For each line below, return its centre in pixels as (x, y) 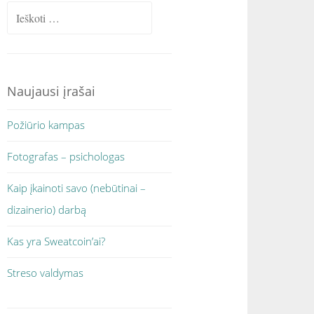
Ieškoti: (23, 11)
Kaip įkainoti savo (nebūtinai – (77, 187)
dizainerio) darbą (47, 209)
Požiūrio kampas (46, 124)
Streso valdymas (46, 272)
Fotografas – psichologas (66, 156)
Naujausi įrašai (52, 91)
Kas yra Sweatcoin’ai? (56, 241)
